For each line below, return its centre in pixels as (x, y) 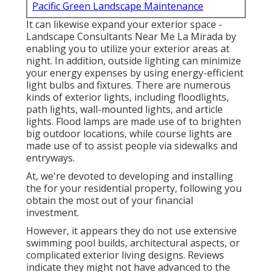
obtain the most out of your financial (109, 201)
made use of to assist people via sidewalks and (131, 146)
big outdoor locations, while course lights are (129, 134)
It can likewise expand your (88, 25)
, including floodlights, (179, 97)
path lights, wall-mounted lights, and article (124, 110)
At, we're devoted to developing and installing (129, 176)
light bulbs (50, 85)
